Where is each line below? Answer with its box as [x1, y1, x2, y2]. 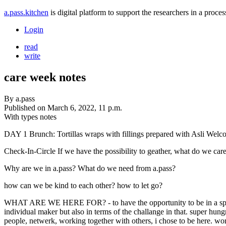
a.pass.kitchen [4, 8, 48, 17]
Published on [4, 103, 47, 112]
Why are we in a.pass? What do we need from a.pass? [4, 163, 176, 173]
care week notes [4, 70, 86, 84]
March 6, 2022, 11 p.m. [47, 103, 122, 112]
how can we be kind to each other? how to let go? [4, 181, 162, 190]
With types [4, 112, 40, 121]
